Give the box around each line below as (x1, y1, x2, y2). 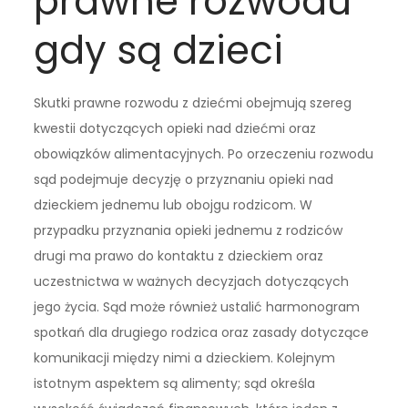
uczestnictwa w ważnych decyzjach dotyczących (34, 272, 350, 291)
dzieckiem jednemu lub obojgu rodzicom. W (34, 196, 313, 215)
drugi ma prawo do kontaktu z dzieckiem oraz (34, 247, 324, 266)
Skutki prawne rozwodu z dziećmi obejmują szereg (34, 94, 352, 113)
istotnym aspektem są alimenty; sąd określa (34, 374, 316, 393)
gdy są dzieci (34, 24, 284, 78)
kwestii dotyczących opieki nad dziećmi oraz (34, 119, 317, 138)
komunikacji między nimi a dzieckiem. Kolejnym (34, 349, 336, 368)
